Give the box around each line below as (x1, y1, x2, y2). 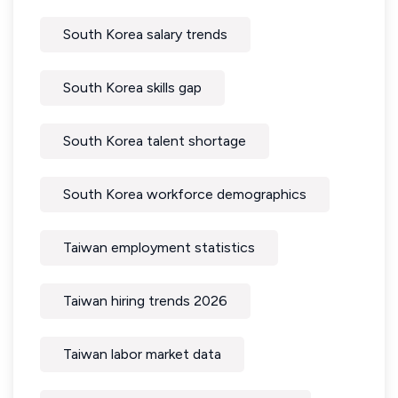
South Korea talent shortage (63, 132, 246, 149)
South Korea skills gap (63, 79, 202, 96)
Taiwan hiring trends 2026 (63, 292, 227, 309)
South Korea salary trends (63, 26, 227, 43)
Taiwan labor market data (63, 346, 221, 362)
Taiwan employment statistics (63, 239, 255, 256)
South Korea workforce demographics (63, 186, 306, 203)
